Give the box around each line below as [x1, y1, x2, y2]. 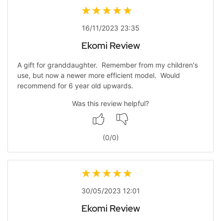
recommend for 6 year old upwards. [17, 81, 133, 90]
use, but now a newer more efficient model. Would [17, 71, 180, 80]
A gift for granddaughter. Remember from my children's [17, 61, 198, 70]
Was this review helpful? [72, 99, 149, 108]
